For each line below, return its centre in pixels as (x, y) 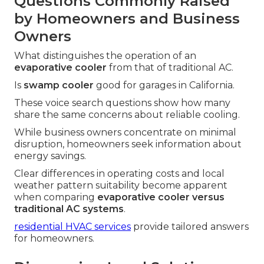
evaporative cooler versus (161, 197)
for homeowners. (54, 239)
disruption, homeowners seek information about (128, 144)
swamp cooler (59, 85)
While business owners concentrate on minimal (125, 133)
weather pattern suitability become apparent (121, 186)
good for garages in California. (164, 85)
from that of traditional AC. (170, 68)
